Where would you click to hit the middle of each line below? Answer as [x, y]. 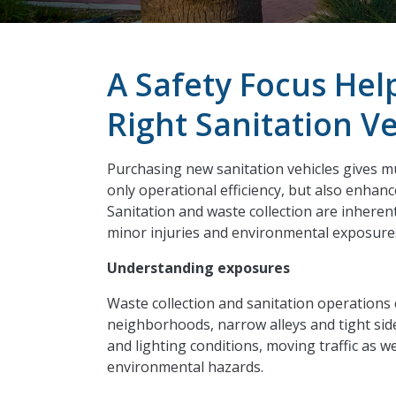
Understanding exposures [198, 268]
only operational [163, 190]
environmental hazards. [188, 367]
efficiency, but [265, 190]
